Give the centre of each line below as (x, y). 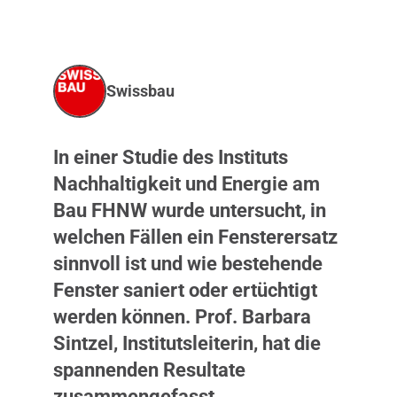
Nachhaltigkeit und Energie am (187, 184)
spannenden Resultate (149, 370)
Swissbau (140, 91)
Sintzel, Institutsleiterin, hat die (187, 343)
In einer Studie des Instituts (171, 157)
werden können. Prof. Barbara (182, 317)
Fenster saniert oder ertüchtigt (185, 290)
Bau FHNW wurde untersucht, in (190, 210)
